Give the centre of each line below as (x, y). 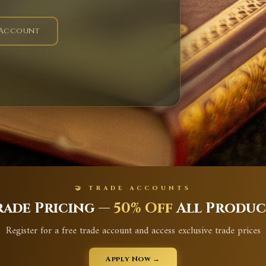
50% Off (143, 208)
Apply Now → (133, 259)
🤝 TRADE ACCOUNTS (133, 188)
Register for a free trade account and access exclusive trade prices (133, 231)
